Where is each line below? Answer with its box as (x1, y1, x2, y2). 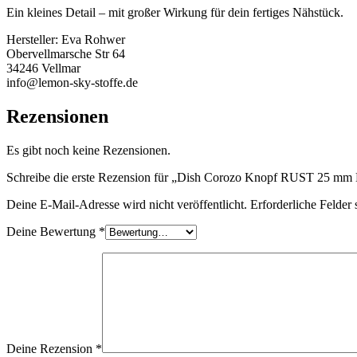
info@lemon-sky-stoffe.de (6, 76, 138, 90)
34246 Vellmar (6, 61, 80, 76)
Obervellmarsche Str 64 (6, 47, 125, 61)
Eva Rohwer (61, 33, 125, 47)
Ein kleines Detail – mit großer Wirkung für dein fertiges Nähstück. (6, 6, 343, 20)
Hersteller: (6, 33, 61, 47)
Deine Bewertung (6, 225, 99, 239)
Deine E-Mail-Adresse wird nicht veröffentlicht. (6, 198, 247, 212)
